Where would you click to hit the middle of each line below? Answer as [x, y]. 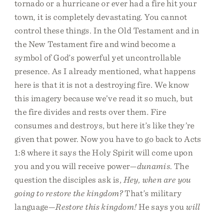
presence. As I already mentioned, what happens [105, 71]
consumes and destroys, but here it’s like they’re [105, 125]
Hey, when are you [157, 179]
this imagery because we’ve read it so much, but [104, 98]
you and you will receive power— [76, 166]
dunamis [154, 166]
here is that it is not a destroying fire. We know [102, 85]
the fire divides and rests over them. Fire [91, 112]
